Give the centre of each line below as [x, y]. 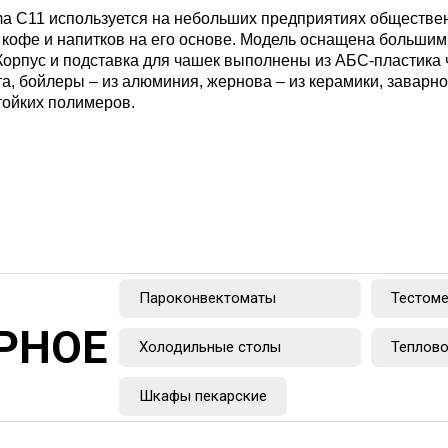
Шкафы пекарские [203, 395]
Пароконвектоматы [208, 297]
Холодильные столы [210, 346]
